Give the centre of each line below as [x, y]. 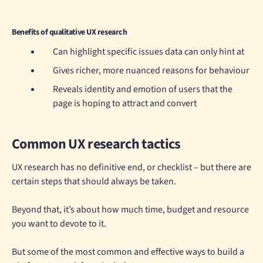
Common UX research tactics [96, 144]
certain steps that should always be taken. [94, 182]
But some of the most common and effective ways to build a [128, 252]
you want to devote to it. [59, 224]
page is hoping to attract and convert [125, 104]
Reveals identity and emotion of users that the [143, 90]
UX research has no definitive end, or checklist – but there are [131, 168]
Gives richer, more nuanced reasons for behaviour [151, 71]
